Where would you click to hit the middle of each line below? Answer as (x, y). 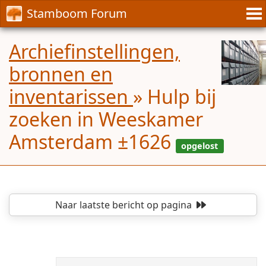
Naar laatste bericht (99, 205)
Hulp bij (182, 96)
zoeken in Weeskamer (106, 119)
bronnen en (61, 74)
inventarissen (71, 96)
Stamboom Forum (77, 13)
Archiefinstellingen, (94, 51)
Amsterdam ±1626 (92, 142)
